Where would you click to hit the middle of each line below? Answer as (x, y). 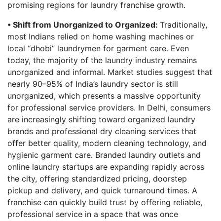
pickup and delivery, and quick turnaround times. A (102, 190)
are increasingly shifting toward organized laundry (101, 119)
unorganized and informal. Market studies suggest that (110, 72)
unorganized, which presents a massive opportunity (104, 96)
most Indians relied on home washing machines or (101, 37)
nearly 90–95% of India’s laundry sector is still (93, 84)
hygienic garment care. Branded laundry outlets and (104, 155)
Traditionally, (184, 25)
